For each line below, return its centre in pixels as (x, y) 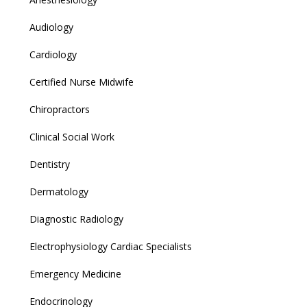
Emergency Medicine (75, 273)
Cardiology (53, 54)
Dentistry (50, 164)
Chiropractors (60, 109)
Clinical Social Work (72, 136)
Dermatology (59, 191)
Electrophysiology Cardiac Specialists (111, 246)
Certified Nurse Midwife (82, 82)
